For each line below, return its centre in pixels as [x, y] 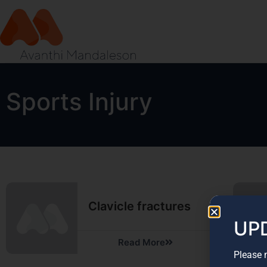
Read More [141, 242]
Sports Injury [79, 102]
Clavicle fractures [139, 206]
